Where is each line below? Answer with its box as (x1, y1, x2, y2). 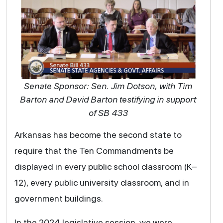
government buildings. (14, 193, 103, 204)
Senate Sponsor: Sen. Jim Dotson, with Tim (24, 80, 193, 91)
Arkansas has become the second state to (14, 129, 182, 140)
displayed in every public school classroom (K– (14, 161, 197, 172)
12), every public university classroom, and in (14, 177, 189, 188)
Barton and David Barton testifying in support (20, 94, 197, 105)
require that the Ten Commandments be (14, 145, 174, 156)
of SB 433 (88, 107, 128, 118)
